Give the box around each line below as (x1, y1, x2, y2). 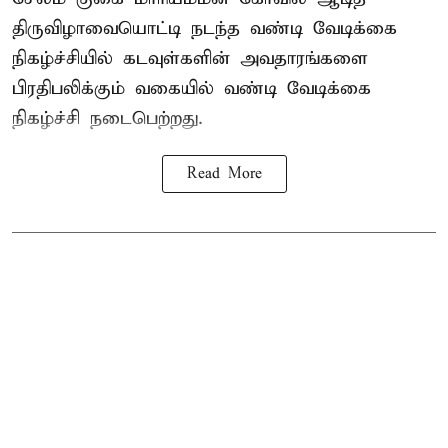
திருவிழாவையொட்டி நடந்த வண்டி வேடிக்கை (12, 17, 397, 41)
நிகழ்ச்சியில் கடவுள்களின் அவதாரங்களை (12, 47, 368, 71)
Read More (186, 165, 262, 184)
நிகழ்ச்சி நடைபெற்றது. (12, 107, 203, 131)
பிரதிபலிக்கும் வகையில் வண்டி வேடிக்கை (12, 77, 371, 101)
